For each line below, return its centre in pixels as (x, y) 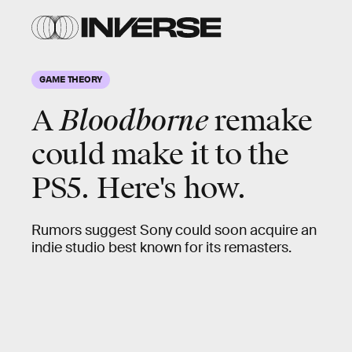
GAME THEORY (71, 79)
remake (260, 121)
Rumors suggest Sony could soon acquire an (174, 230)
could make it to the (160, 155)
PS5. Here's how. (139, 189)
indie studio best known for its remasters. (161, 247)
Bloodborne (134, 121)
